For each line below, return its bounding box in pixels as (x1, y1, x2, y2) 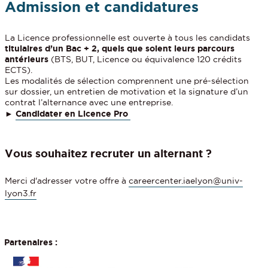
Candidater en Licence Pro (16, 109, 131, 119)
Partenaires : (4, 237, 57, 247)
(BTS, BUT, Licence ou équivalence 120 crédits (48, 54, 242, 65)
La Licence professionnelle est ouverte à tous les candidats (5, 33, 251, 43)
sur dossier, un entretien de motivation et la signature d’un (5, 87, 249, 97)
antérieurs (5, 54, 49, 65)
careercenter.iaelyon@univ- (129, 176, 243, 186)
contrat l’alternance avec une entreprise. (5, 98, 173, 108)
